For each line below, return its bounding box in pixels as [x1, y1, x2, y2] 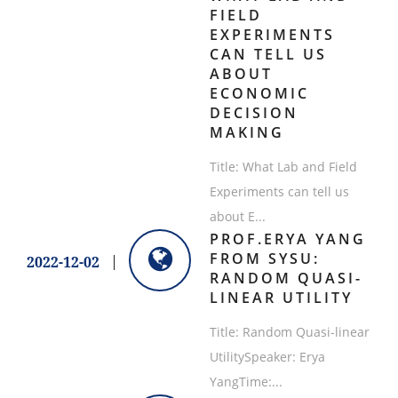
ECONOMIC [209, 84, 309, 104]
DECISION [209, 103, 298, 123]
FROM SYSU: [209, 249, 320, 269]
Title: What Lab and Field [209, 158, 357, 176]
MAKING [209, 123, 284, 143]
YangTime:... [209, 373, 283, 391]
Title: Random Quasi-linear [209, 323, 370, 341]
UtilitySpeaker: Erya [209, 348, 325, 366]
